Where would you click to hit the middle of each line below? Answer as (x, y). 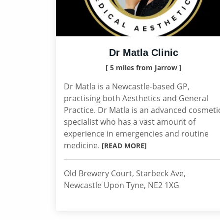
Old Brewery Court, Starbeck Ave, (125, 173)
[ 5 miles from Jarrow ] (143, 68)
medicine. (83, 145)
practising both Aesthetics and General (136, 98)
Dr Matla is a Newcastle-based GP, (127, 86)
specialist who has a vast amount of (130, 122)
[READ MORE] (124, 146)
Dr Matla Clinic (143, 53)
